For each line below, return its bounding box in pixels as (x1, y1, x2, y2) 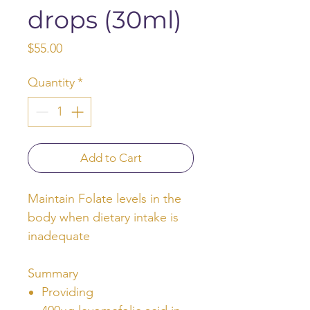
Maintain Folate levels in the (28, 190, 181, 206)
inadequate (28, 228, 90, 244)
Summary (28, 265, 78, 281)
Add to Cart (80, 150, 142, 165)
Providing (42, 284, 93, 300)
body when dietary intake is (28, 209, 179, 225)
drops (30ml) (28, 4, 182, 35)
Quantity (28, 74, 75, 90)
